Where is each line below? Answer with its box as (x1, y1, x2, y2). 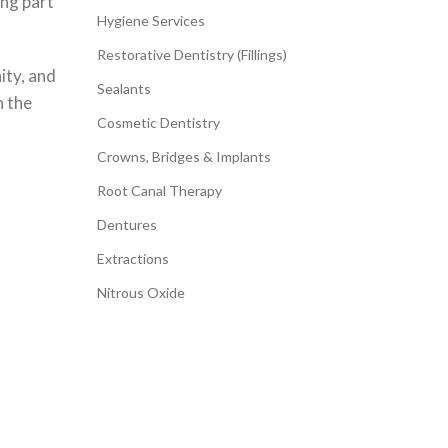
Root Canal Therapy (96, 181, 222, 199)
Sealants (96, 79, 151, 97)
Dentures (96, 215, 157, 233)
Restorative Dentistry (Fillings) (96, 45, 287, 63)
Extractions (96, 249, 169, 267)
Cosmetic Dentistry (96, 113, 220, 131)
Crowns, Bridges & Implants (96, 147, 271, 165)
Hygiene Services (96, 11, 205, 29)
